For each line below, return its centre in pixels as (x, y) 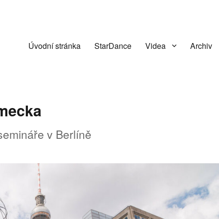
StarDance (113, 45)
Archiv (201, 45)
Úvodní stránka (54, 45)
